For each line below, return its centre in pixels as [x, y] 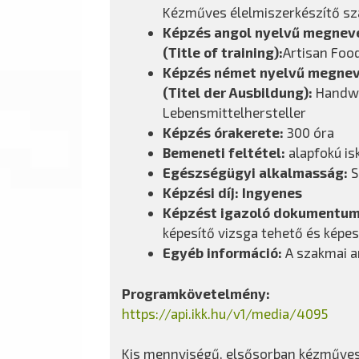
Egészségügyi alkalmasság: [255, 172]
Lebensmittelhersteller [234, 112]
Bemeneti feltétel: [226, 152]
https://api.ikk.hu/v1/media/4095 [225, 313]
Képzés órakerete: [223, 132]
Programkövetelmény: [196, 293]
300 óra [309, 132]
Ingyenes [272, 192]
